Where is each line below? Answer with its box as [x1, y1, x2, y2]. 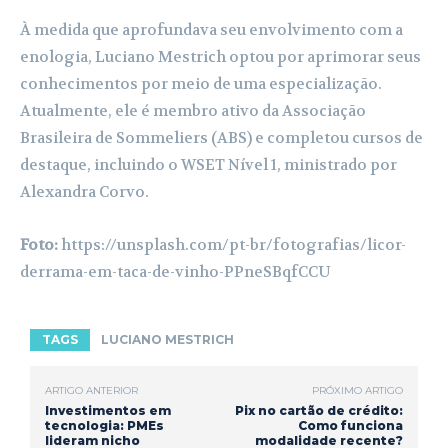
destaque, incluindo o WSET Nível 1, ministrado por [20, 154, 397, 175]
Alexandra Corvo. [20, 181, 149, 202]
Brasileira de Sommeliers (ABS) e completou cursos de [20, 127, 423, 148]
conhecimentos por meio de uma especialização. [20, 73, 382, 94]
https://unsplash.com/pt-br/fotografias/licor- [58, 234, 406, 255]
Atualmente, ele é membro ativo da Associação [20, 100, 366, 121]
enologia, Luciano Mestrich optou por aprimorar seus [20, 46, 421, 67]
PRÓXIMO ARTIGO [311, 383, 403, 397]
